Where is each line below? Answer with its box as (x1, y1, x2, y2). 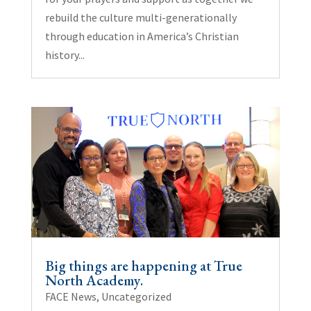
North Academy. (44, 271, 143, 290)
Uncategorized (101, 289, 171, 304)
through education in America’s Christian (44, 28, 239, 43)
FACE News (44, 289, 96, 304)
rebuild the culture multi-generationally (44, 10, 237, 24)
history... (44, 47, 85, 62)
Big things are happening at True (44, 256, 242, 276)
